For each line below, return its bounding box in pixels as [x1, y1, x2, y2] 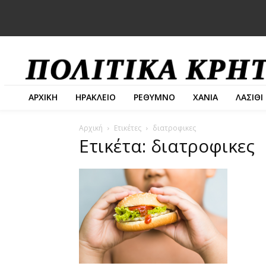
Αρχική [79, 122, 103, 133]
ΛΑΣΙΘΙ [236, 91, 263, 103]
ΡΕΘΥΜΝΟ [134, 91, 175, 103]
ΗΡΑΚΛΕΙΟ [75, 91, 116, 103]
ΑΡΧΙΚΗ [28, 91, 58, 103]
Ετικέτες [114, 122, 141, 133]
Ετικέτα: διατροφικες [79, 133, 255, 158]
